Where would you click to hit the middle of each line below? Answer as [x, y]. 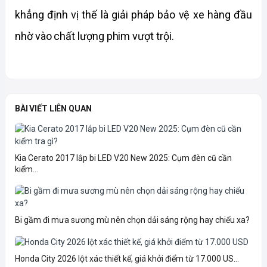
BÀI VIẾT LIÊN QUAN [53, 109]
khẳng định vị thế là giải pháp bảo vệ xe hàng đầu [133, 15]
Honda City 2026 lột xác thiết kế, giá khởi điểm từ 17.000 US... [127, 259]
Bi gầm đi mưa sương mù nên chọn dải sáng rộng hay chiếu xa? [132, 220]
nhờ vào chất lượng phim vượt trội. [94, 36]
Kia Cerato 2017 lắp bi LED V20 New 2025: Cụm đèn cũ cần [123, 158]
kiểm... [27, 170]
